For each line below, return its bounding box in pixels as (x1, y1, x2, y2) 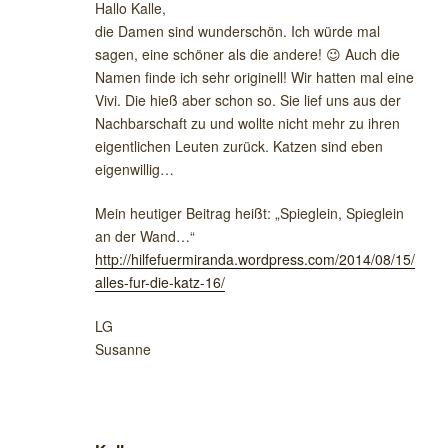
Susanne (95, 338, 151, 359)
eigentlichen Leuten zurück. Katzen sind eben (95, 135, 383, 156)
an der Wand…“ (95, 225, 195, 246)
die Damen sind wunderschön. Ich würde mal (95, 20, 380, 41)
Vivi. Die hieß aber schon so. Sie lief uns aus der (95, 89, 401, 110)
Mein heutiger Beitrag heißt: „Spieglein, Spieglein (95, 202, 404, 223)
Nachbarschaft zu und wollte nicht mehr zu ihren (95, 112, 400, 133)
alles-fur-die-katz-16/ (95, 271, 225, 292)
